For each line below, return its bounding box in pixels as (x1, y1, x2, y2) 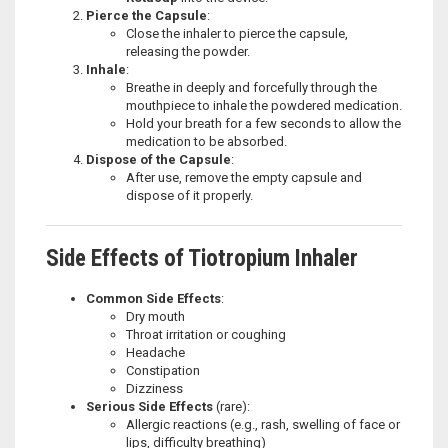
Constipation (126, 362, 200, 378)
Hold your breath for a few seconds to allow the (126, 115, 401, 131)
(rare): (213, 398, 250, 414)
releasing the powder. (126, 43, 250, 59)
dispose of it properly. (126, 187, 253, 203)
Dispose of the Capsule (86, 151, 231, 167)
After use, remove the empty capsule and (126, 169, 362, 185)
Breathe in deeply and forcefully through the (126, 79, 377, 95)
